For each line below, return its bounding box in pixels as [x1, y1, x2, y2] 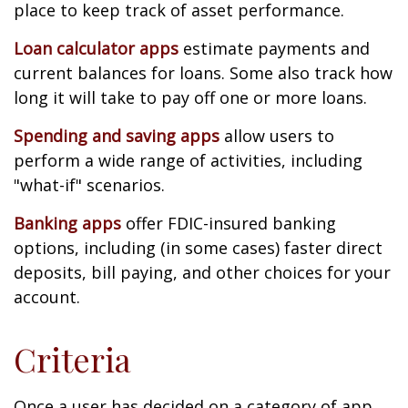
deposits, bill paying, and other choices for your [14, 261, 391, 283]
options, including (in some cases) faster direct [14, 237, 382, 259]
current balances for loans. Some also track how [14, 62, 393, 84]
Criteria [14, 337, 131, 381]
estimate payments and [178, 37, 370, 59]
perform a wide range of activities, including [14, 149, 362, 171]
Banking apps [14, 212, 121, 234]
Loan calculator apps [14, 37, 178, 59]
